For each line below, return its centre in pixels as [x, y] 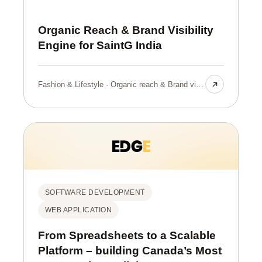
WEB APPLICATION [79, 210]
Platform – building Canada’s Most [130, 251]
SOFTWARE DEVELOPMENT [95, 193]
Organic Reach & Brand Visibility [126, 30]
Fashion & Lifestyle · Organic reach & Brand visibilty [200, 84]
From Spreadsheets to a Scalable [127, 236]
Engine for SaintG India [100, 46]
